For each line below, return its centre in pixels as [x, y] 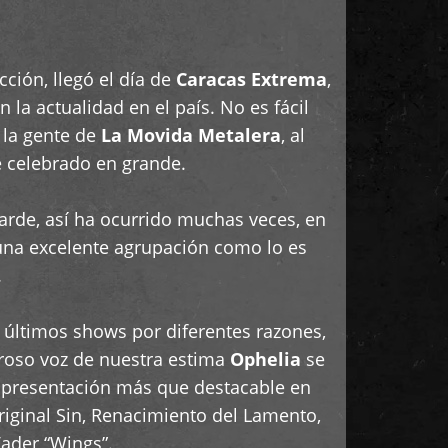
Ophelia [265, 359]
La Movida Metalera [190, 135]
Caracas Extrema [251, 79]
